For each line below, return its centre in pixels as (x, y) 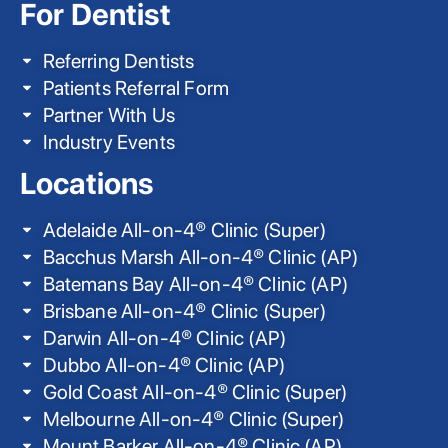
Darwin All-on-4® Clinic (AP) (164, 338)
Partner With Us (108, 114)
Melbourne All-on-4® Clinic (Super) (193, 419)
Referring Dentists (118, 60)
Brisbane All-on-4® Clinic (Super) (184, 311)
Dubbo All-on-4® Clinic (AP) (163, 365)
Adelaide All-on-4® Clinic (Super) (184, 230)
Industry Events (108, 141)
